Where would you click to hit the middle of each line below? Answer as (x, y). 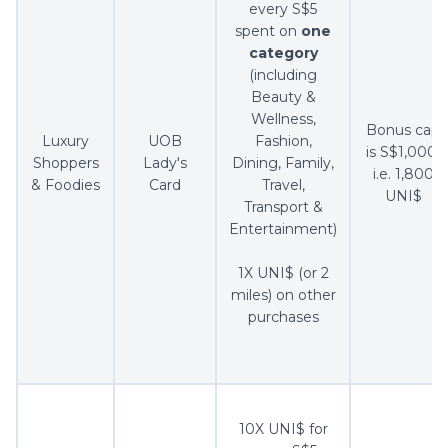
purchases (283, 317)
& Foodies (65, 185)
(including (283, 75)
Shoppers (65, 163)
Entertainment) (283, 229)
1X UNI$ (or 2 (283, 273)
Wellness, (283, 119)
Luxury (65, 141)
